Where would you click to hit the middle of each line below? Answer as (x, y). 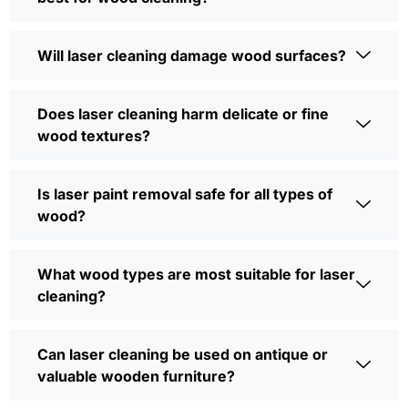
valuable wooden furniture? (136, 377)
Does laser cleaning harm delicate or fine (183, 114)
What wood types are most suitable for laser (196, 275)
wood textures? (94, 136)
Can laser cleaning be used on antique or (183, 355)
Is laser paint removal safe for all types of (185, 194)
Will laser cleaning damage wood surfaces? (192, 56)
